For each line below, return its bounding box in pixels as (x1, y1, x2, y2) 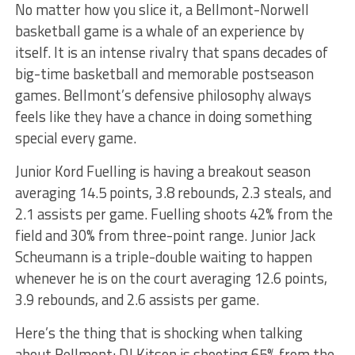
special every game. (14, 126, 136, 149)
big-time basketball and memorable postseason (14, 62, 314, 85)
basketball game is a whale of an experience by (14, 19, 304, 42)
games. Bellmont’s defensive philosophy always (14, 83, 311, 106)
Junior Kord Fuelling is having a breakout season (14, 159, 311, 182)
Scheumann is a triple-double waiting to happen (14, 245, 312, 268)
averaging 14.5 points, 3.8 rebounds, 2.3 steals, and (14, 181, 331, 204)
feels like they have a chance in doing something (14, 105, 312, 128)
